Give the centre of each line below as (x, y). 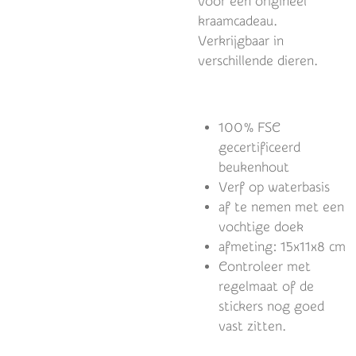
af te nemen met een (281, 207)
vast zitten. (252, 327)
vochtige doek (261, 227)
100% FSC (249, 128)
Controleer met (264, 267)
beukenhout (253, 168)
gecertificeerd (259, 148)
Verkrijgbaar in (241, 41)
